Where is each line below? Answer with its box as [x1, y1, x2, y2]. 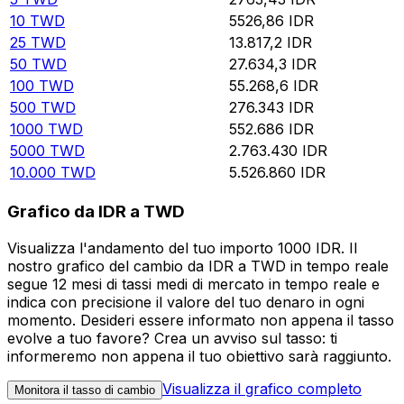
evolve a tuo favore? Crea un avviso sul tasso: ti [7, 328, 337, 347]
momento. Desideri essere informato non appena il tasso [7, 310, 394, 329]
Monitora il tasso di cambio [14, 382, 155, 397]
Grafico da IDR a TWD [7, 201, 185, 223]
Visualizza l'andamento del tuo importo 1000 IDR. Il [7, 238, 357, 257]
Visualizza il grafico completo [162, 379, 362, 398]
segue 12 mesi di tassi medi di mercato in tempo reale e [7, 274, 380, 293]
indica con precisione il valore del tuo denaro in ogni [7, 292, 364, 311]
